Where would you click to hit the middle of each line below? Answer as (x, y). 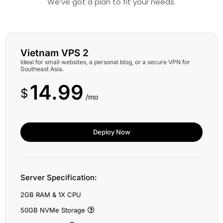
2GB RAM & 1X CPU (51, 195)
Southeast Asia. (42, 69)
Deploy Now (111, 132)
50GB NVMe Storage (53, 210)
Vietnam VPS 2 (55, 53)
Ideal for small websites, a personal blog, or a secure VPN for (105, 62)
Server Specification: (59, 177)
